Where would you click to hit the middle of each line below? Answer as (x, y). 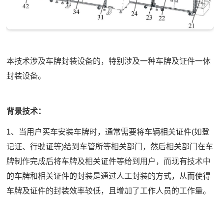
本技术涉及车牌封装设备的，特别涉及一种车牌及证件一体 (109, 61)
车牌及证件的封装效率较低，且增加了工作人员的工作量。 (109, 191)
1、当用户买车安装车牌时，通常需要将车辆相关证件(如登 (108, 132)
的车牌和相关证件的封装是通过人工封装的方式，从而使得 (109, 176)
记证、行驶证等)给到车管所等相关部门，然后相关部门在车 (110, 147)
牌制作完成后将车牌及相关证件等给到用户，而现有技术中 (109, 162)
